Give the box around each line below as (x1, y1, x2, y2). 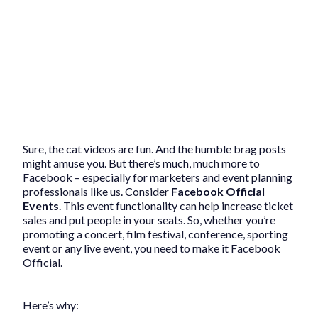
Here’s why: (23, 298, 79, 312)
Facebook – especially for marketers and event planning (23, 170, 292, 185)
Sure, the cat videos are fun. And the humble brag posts (23, 142, 286, 156)
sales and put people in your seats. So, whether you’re (23, 213, 275, 227)
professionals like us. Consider (23, 185, 171, 199)
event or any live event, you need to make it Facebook (23, 241, 280, 256)
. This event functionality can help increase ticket (59, 199, 293, 213)
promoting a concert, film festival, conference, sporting (23, 227, 288, 241)
